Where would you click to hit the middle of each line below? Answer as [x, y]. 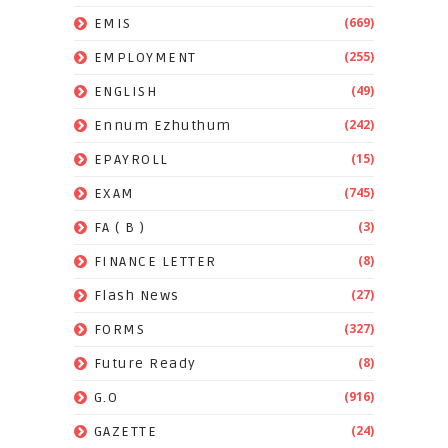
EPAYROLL [131, 160]
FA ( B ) [119, 228]
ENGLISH [125, 92]
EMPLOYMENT [145, 58]
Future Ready [145, 364]
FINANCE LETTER [155, 262]
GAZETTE [125, 432]
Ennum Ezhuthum [162, 126]
